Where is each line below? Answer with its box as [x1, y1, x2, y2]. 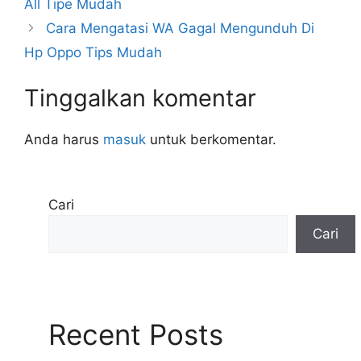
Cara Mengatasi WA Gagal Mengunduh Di [46, 19, 315, 36]
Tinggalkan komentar [24, 84, 256, 113]
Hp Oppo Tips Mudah [24, 44, 162, 60]
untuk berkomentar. [146, 131, 276, 148]
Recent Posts [48, 317, 223, 351]
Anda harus [24, 131, 103, 148]
